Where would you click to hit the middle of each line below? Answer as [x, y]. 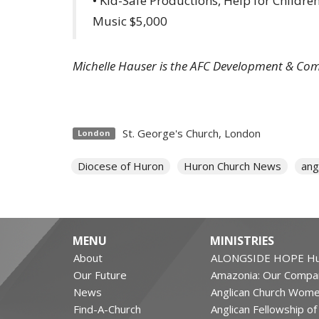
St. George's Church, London [191, 134]
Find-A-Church [107, 309]
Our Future [100, 274]
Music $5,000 [130, 21]
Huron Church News [232, 166]
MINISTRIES [242, 240]
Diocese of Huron [121, 166]
